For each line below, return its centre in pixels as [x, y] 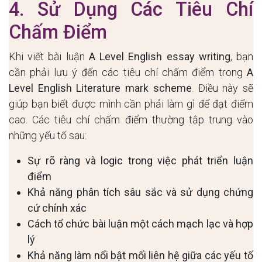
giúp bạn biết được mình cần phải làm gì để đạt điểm [131, 104]
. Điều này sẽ [223, 88]
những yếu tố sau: [48, 135]
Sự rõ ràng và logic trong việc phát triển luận [140, 160]
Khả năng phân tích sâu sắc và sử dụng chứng [140, 192]
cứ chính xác [57, 208]
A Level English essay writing [159, 56]
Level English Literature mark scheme [100, 88]
